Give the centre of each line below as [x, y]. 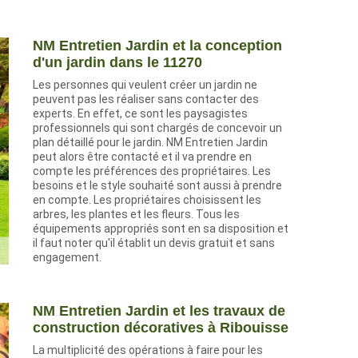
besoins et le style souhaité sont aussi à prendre [157, 186]
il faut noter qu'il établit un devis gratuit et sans [154, 243]
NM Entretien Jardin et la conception [157, 46]
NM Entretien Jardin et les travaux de [159, 311]
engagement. [67, 258]
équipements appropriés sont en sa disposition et [161, 229]
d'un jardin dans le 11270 [117, 63]
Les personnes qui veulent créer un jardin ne [145, 85]
